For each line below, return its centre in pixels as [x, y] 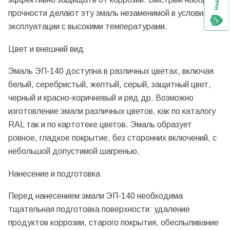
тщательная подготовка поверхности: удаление [99, 209]
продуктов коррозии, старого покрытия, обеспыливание [113, 223]
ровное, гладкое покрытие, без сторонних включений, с [112, 138]
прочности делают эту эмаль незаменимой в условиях [110, 13]
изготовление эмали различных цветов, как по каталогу [112, 111]
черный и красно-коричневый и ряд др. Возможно [101, 98]
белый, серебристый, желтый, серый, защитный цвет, [110, 85]
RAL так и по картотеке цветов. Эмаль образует [100, 125]
